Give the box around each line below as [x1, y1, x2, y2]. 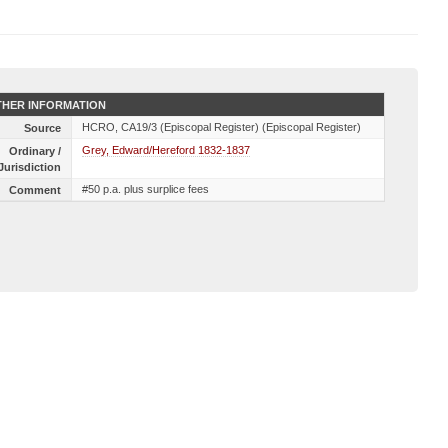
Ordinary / [8, 145, 61, 157]
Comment [8, 184, 61, 196]
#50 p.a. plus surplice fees [81, 183, 209, 195]
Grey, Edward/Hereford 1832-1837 [81, 144, 250, 156]
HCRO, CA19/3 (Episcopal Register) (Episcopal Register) [81, 121, 361, 133]
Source [23, 122, 61, 134]
